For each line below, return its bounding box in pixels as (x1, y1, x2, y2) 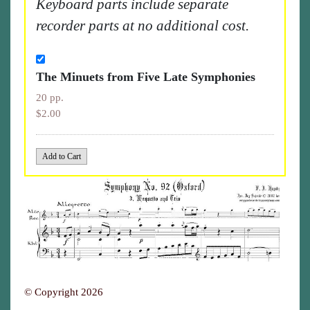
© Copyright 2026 (24, 286, 103, 298)
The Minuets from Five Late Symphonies (36, 70, 255, 84)
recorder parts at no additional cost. (36, 17, 249, 34)
